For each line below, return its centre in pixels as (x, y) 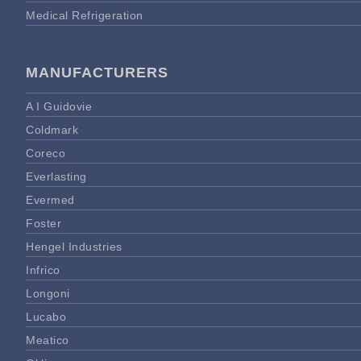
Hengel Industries (74, 246)
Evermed (50, 199)
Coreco (46, 153)
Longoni (48, 293)
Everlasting (56, 176)
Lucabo (46, 316)
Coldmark (52, 129)
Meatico (48, 340)
